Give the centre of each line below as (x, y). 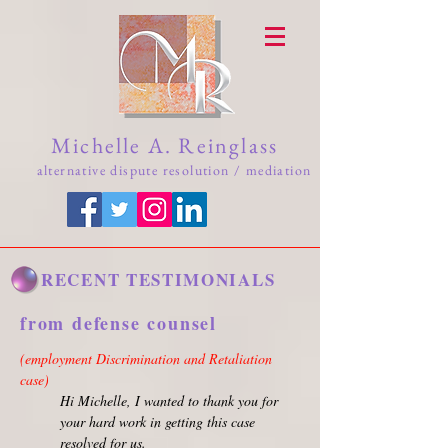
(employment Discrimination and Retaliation (146, 358)
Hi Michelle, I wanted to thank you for (169, 400)
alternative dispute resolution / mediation (174, 170)
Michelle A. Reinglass (174, 145)
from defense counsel (118, 323)
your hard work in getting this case (157, 421)
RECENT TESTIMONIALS (158, 279)
